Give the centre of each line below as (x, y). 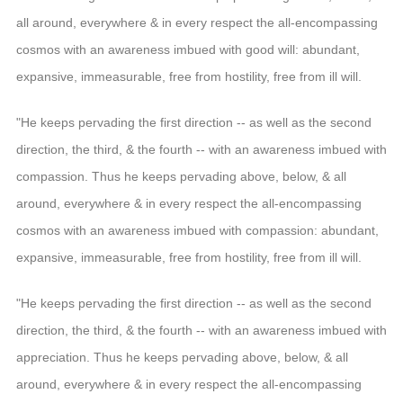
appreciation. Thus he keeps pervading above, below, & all (182, 357)
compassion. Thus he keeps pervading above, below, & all (181, 176)
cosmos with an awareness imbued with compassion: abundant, (197, 230)
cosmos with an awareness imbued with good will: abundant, (188, 49)
